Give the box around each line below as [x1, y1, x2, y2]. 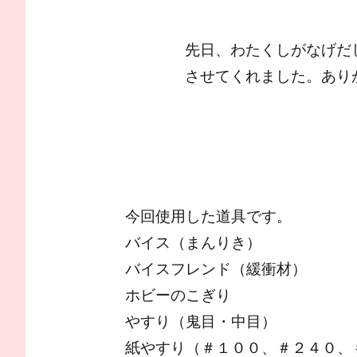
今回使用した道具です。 [124, 206, 292, 225]
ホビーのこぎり [124, 285, 231, 304]
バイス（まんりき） [124, 233, 261, 251]
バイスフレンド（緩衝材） [124, 259, 307, 277]
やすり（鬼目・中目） [124, 312, 277, 330]
